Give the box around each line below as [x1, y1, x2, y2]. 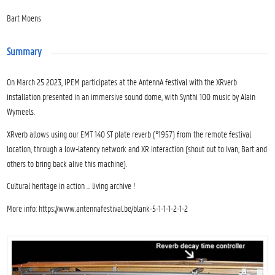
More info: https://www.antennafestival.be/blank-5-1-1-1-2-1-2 [7, 202, 188, 214]
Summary [7, 44, 42, 58]
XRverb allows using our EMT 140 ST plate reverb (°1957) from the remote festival [7, 127, 252, 140]
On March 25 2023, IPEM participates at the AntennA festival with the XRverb [7, 75, 238, 88]
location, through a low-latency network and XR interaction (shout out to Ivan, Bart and [7, 142, 268, 155]
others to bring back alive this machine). [7, 157, 128, 169]
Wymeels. [7, 104, 36, 117]
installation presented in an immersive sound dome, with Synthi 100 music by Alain [7, 90, 256, 103]
